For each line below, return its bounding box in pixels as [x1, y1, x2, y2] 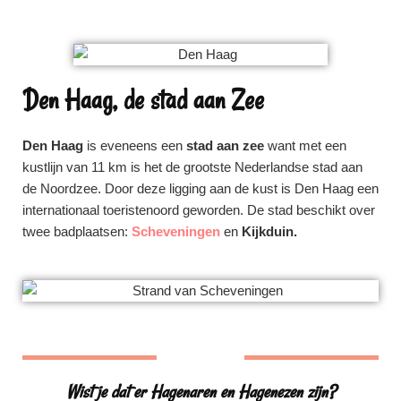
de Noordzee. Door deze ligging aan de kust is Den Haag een [22, 180, 379, 196]
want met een [268, 137, 346, 153]
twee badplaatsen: [22, 223, 132, 239]
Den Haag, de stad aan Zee [22, 81, 264, 117]
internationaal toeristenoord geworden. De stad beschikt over [22, 201, 375, 218]
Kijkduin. [242, 223, 297, 239]
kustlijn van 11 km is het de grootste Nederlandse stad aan [22, 158, 363, 175]
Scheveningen [132, 223, 220, 239]
